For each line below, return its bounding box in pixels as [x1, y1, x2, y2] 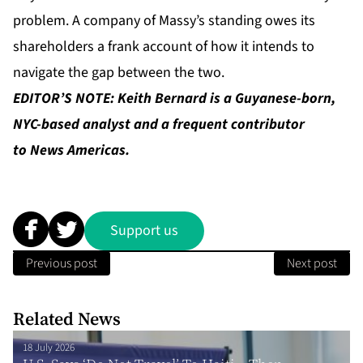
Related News [13, 305, 121, 331]
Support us [110, 220, 178, 241]
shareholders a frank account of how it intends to [13, 36, 314, 57]
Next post [287, 254, 337, 272]
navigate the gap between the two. [13, 62, 224, 83]
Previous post [26, 254, 97, 272]
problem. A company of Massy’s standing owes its [13, 10, 315, 31]
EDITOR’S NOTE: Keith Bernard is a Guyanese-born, [13, 88, 335, 109]
